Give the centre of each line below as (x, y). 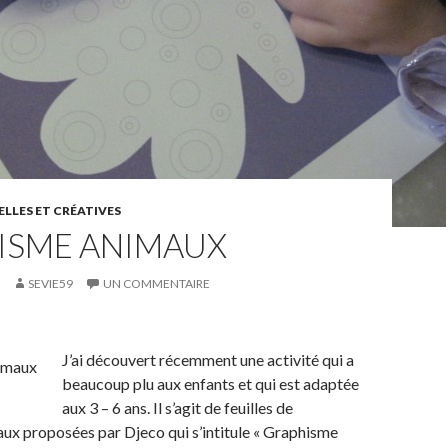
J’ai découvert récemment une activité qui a (208, 359)
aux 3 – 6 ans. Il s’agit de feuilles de (177, 407)
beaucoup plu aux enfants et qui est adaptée (210, 383)
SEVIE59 (50, 283)
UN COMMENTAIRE (156, 283)
